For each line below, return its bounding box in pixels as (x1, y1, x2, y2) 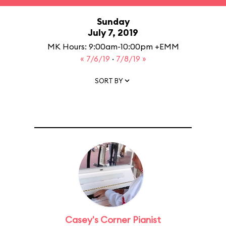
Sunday (96, 16, 130, 27)
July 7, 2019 (88, 27, 138, 38)
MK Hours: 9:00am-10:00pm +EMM (47, 41, 179, 51)
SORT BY (95, 76, 123, 85)
